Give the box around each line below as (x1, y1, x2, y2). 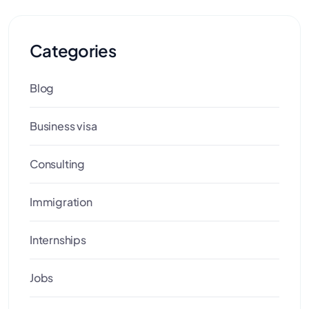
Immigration (30, 195, 92, 210)
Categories (30, 40, 116, 61)
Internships (30, 232, 86, 248)
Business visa (30, 119, 97, 134)
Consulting (30, 157, 85, 172)
